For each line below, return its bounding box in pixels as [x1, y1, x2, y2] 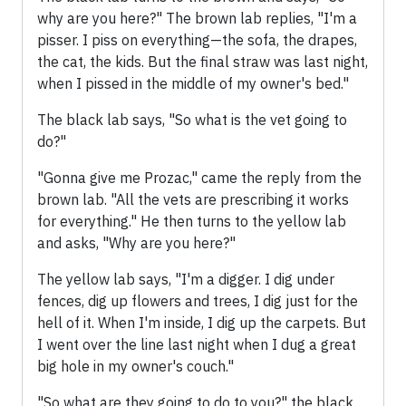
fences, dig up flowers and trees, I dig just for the [37, 292, 358, 311]
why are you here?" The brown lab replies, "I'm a [37, 9, 357, 28]
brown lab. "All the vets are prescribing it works [37, 190, 349, 209]
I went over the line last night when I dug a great [37, 335, 356, 354]
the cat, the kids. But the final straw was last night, [37, 53, 368, 72]
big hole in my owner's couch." [37, 357, 234, 376]
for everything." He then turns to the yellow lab [37, 212, 346, 231]
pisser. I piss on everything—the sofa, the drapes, [37, 31, 357, 50]
